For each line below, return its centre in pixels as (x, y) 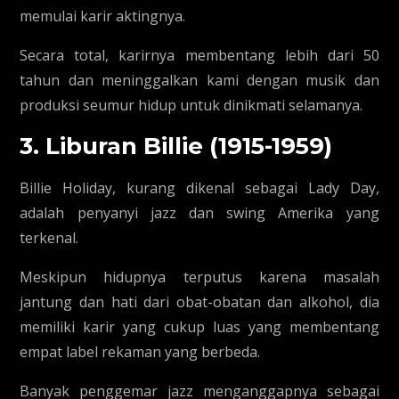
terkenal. (49, 238)
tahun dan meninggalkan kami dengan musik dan (199, 80)
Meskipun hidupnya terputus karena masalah (199, 277)
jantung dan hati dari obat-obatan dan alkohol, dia (199, 302)
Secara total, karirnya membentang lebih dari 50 (199, 55)
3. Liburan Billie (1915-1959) (176, 146)
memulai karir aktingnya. (103, 16)
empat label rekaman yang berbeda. (140, 352)
